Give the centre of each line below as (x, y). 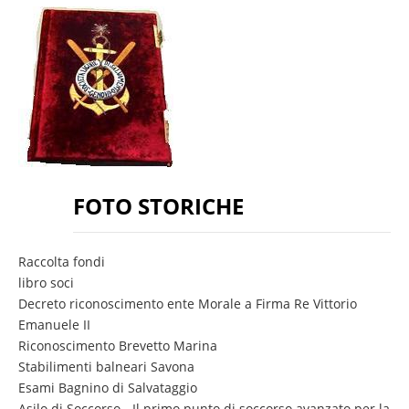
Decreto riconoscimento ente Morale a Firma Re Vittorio (188, 303)
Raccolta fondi (62, 261)
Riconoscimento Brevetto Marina (120, 345)
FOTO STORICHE (158, 205)
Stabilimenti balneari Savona (106, 366)
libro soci (46, 282)
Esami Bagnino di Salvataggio (108, 387)
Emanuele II (54, 324)
